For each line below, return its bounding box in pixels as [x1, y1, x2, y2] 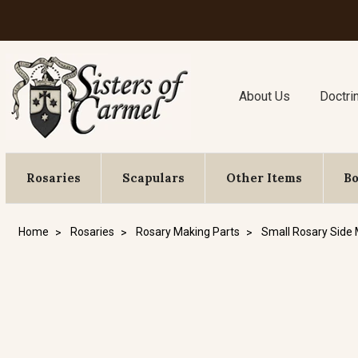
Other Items [225, 170, 302, 185]
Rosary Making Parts [136, 225, 240, 238]
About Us [239, 89, 291, 104]
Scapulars [121, 170, 185, 185]
